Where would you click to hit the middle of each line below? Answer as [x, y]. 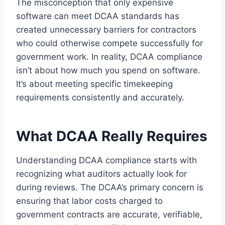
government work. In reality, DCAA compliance [109, 57]
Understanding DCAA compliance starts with [106, 160]
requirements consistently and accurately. [100, 97]
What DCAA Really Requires [112, 136]
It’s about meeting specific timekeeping [94, 84]
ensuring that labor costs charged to [89, 201]
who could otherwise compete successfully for [109, 43]
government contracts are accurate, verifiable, [109, 214]
